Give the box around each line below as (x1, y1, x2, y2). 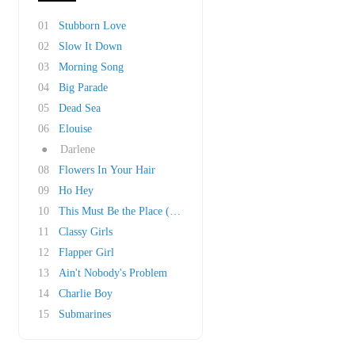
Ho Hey (59, 185, 94, 197)
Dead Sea (59, 102, 101, 114)
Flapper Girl (59, 246, 114, 258)
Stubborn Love (59, 20, 126, 32)
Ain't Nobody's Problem (59, 267, 167, 279)
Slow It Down (59, 40, 122, 52)
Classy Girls (59, 226, 113, 238)
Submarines (59, 308, 111, 320)
